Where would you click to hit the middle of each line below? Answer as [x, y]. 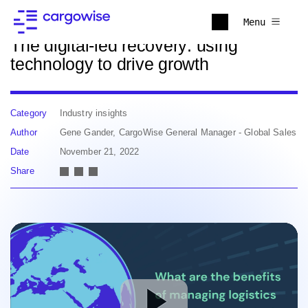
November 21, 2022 [99, 152]
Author [24, 132]
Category [29, 113]
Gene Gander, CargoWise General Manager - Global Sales [178, 132]
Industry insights [93, 113]
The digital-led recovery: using [124, 45]
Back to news [71, 12]
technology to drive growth [110, 64]
